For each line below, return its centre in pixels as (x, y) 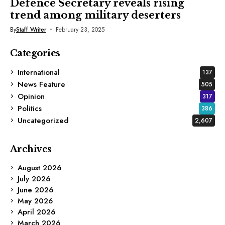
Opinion (31, 96)
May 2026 (35, 201)
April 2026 (36, 212)
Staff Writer (31, 29)
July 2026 (34, 179)
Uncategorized (43, 120)
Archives (31, 149)
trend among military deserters (95, 15)
